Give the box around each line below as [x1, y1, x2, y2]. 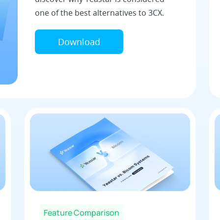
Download [57, 35, 100, 48]
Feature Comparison [43, 207, 119, 219]
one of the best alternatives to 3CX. [34, 7, 164, 18]
